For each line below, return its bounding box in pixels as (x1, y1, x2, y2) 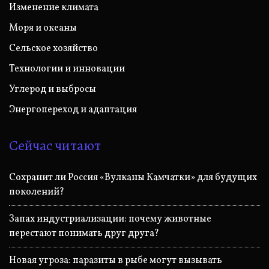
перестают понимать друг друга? (9, 227, 159, 241)
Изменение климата (9, 1, 98, 15)
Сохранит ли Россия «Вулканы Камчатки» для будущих (9, 171, 257, 185)
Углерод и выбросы (9, 83, 96, 97)
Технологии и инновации (9, 62, 125, 76)
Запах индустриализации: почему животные (9, 213, 211, 226)
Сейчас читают (9, 136, 101, 156)
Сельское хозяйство (9, 42, 98, 56)
